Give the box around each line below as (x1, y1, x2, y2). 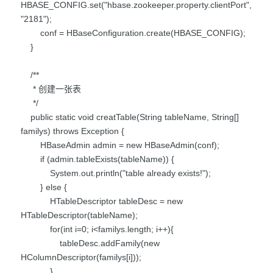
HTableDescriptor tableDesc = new (21, 196, 183, 206)
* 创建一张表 (21, 83, 81, 94)
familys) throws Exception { (21, 126, 124, 136)
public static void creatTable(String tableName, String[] (21, 112, 239, 122)
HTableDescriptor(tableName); (21, 210, 138, 220)
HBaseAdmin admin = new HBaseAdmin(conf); (21, 140, 219, 150)
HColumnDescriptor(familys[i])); (21, 252, 141, 262)
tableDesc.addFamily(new (21, 238, 160, 248)
